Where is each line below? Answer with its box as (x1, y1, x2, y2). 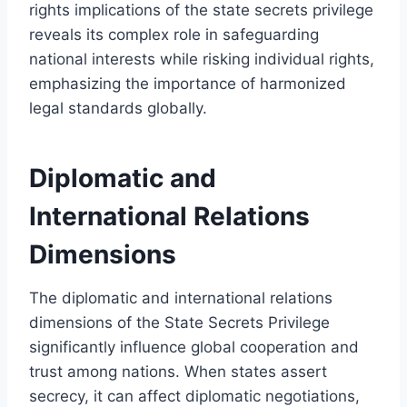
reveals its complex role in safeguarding (29, 25, 319, 44)
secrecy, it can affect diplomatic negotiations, (29, 386, 360, 405)
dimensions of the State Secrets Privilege (29, 313, 330, 332)
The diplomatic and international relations (29, 288, 333, 307)
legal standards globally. (29, 98, 207, 117)
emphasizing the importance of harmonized (29, 74, 346, 93)
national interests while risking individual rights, (29, 49, 374, 68)
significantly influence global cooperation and (29, 337, 359, 356)
